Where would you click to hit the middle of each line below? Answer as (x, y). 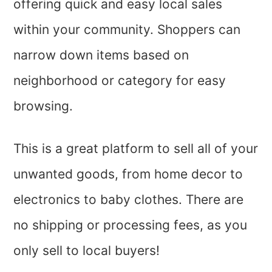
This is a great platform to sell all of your (136, 148)
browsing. (45, 106)
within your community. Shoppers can (127, 29)
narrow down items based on (101, 55)
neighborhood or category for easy (120, 80)
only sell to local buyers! (87, 250)
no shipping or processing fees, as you (131, 225)
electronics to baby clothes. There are (129, 199)
